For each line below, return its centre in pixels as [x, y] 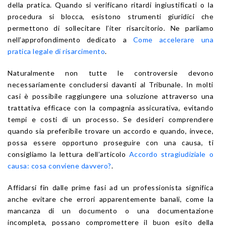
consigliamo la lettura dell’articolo [68, 154]
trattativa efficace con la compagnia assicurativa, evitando [110, 107]
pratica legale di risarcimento [56, 51]
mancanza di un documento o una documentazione [110, 210]
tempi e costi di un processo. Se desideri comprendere [110, 119]
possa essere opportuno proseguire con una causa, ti [110, 142]
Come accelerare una [173, 39]
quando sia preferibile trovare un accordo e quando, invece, [110, 131]
